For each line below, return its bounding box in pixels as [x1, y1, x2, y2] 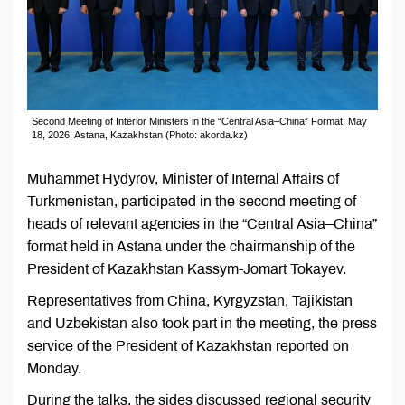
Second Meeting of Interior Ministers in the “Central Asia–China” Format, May [32, 116, 367, 127]
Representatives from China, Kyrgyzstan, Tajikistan [27, 293, 353, 309]
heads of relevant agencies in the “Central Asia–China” [27, 216, 377, 232]
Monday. [27, 361, 81, 377]
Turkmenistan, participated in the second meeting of [27, 193, 356, 210]
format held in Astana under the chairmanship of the [27, 239, 355, 255]
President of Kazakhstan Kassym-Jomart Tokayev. [27, 261, 346, 278]
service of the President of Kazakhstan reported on [27, 338, 349, 354]
